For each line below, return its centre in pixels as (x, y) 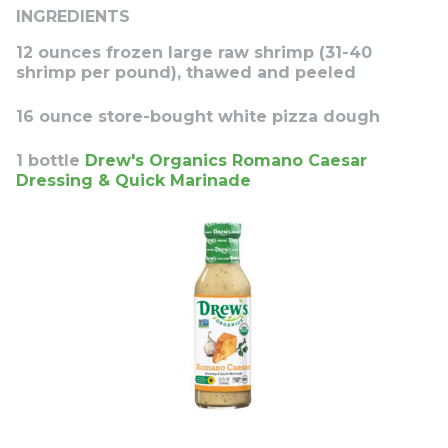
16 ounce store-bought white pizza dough (198, 116)
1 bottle (50, 160)
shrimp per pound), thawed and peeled (186, 72)
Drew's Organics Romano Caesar (226, 160)
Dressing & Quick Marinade (133, 180)
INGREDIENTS (73, 16)
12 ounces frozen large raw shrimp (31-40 (194, 52)
